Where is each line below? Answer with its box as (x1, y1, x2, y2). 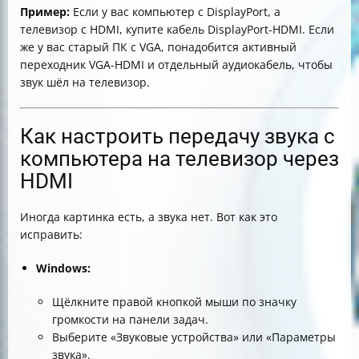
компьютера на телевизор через (20, 147, 339, 171)
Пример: (20, 4, 70, 19)
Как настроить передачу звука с (20, 124, 335, 148)
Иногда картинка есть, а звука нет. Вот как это (20, 209, 277, 224)
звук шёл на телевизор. (20, 75, 150, 90)
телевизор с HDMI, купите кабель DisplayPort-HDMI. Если (20, 22, 334, 37)
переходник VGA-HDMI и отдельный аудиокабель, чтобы (20, 57, 333, 72)
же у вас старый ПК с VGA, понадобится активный (20, 39, 296, 54)
